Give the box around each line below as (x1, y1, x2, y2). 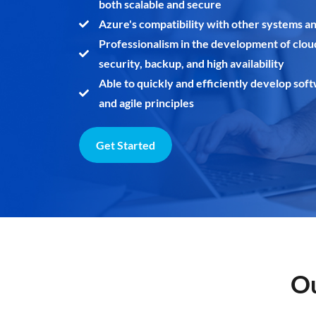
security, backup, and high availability (98, 56, 284, 70)
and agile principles (98, 95, 194, 109)
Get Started (96, 138, 155, 152)
